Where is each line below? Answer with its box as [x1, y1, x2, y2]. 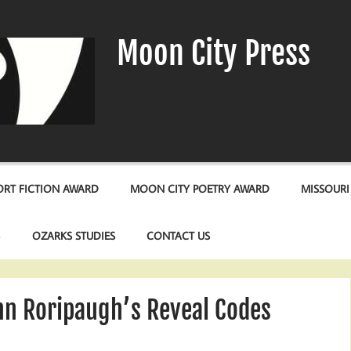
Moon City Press [116, 34, 310, 73]
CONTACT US [146, 228, 210, 244]
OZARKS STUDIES [31, 228, 115, 244]
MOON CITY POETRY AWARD [130, 181, 270, 197]
